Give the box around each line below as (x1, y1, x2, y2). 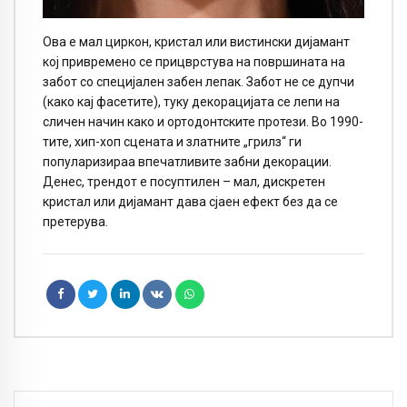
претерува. (43, 214, 108, 230)
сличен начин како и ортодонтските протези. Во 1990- (43, 114, 363, 130)
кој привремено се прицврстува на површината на (43, 55, 345, 70)
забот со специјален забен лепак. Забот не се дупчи (43, 74, 354, 90)
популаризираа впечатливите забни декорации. (43, 154, 332, 170)
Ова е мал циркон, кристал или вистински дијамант (43, 35, 350, 50)
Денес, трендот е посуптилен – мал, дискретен (43, 174, 325, 190)
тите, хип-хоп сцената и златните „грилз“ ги (43, 134, 302, 150)
